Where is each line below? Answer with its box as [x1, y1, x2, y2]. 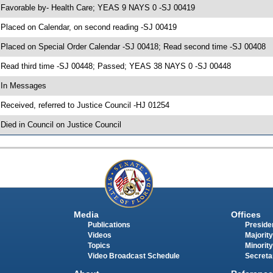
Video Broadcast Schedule [87, 252, 180, 260]
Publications [87, 221, 130, 229]
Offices [230, 210, 261, 220]
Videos [87, 232, 112, 239]
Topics [87, 242, 110, 250]
